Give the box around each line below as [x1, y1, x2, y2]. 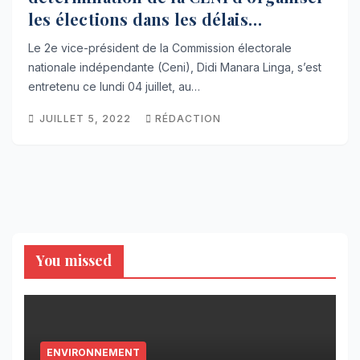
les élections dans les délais [28, 8, 248, 31]
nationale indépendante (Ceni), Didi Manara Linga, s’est [28, 60, 321, 75]
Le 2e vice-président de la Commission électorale [28, 41, 292, 55]
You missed [36, 251, 112, 271]
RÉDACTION [155, 112, 221, 125]
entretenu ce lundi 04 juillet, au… [28, 80, 200, 94]
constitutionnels [28, 31, 161, 53]
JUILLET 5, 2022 [39, 112, 134, 125]
